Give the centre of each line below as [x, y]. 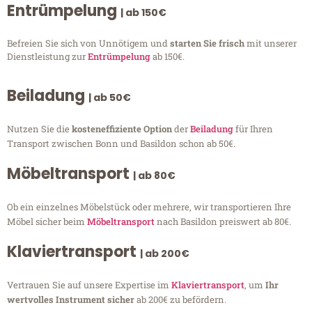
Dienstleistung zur [47, 56]
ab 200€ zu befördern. [180, 300]
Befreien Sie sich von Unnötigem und [88, 43]
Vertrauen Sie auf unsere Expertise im [89, 285]
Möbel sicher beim [47, 222]
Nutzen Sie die [39, 129]
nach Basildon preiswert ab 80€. [223, 222]
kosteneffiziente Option [123, 129]
